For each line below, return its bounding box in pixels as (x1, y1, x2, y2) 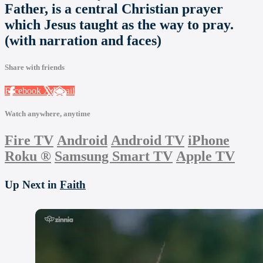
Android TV (111, 132, 184, 148)
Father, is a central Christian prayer (5, 1, 223, 17)
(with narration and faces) (5, 33, 161, 49)
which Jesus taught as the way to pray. (5, 17, 234, 33)
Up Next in (5, 178, 60, 191)
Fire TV (5, 132, 53, 148)
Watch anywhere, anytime (5, 109, 90, 118)
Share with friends (5, 63, 65, 72)
